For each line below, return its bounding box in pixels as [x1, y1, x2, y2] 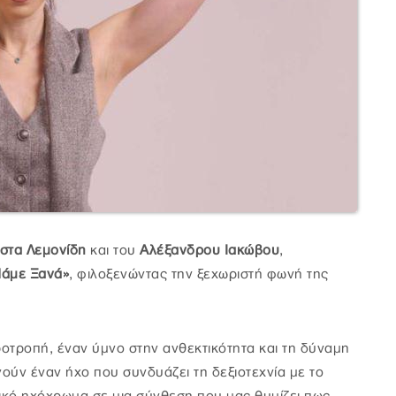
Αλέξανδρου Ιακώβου [140, 243, 279, 258]
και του [90, 243, 140, 258]
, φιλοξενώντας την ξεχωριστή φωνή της [69, 267, 329, 282]
